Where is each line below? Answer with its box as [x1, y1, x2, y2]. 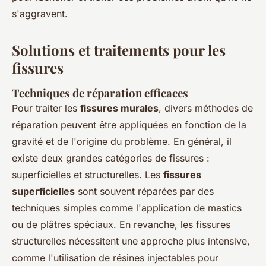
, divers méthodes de [159, 102, 253, 115]
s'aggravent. [12, 8, 68, 20]
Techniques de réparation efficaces [12, 85, 188, 101]
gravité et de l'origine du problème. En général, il [12, 135, 232, 148]
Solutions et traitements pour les [12, 40, 226, 60]
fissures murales [80, 102, 159, 115]
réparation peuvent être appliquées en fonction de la [12, 119, 246, 131]
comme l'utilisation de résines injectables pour [12, 252, 218, 264]
